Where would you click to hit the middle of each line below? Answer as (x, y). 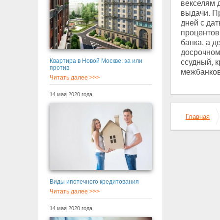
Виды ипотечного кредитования (94, 181)
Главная (198, 117)
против (59, 68)
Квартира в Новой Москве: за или (96, 61)
